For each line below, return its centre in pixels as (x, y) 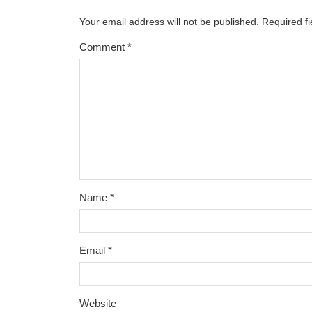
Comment (103, 47)
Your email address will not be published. (169, 22)
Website (98, 304)
